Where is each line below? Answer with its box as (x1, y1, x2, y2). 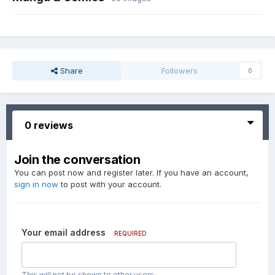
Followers (161, 66, 198, 76)
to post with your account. (58, 179, 161, 190)
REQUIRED (114, 230, 147, 238)
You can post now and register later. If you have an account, (14, 168, 249, 178)
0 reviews (25, 119, 73, 132)
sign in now (14, 179, 58, 190)
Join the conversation (14, 152, 141, 168)
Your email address (21, 227, 106, 238)
